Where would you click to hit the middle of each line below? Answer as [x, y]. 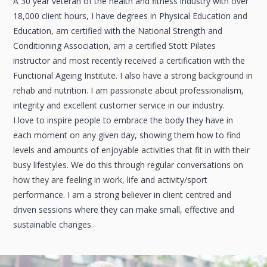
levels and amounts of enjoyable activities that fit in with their [132, 150]
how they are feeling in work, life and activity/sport [111, 180]
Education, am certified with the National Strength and [118, 31]
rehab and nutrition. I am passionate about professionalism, [129, 91]
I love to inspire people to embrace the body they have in [123, 120]
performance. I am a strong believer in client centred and [122, 195]
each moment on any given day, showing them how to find [127, 135]
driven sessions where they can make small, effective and [124, 210]
